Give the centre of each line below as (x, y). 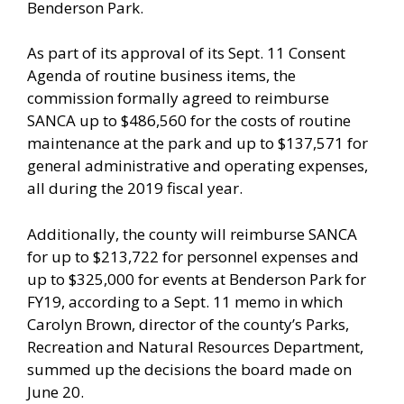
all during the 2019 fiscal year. (135, 188)
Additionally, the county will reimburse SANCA (192, 234)
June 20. (55, 391)
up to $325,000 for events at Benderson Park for (197, 279)
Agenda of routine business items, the (161, 76)
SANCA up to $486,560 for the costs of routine (189, 121)
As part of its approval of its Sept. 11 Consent (186, 53)
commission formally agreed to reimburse (178, 98)
